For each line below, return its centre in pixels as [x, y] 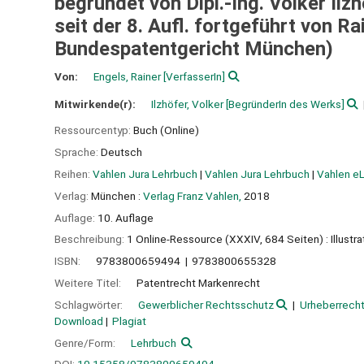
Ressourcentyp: [94, 130]
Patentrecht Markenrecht [198, 282]
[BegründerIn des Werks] [284, 104]
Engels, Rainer [128, 76]
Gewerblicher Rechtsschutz [206, 304]
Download [79, 321]
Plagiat [130, 321]
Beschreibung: [91, 239]
